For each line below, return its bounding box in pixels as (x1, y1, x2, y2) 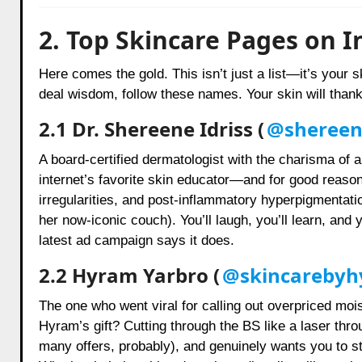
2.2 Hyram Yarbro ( (38, 261, 220, 288)
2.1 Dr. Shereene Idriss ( (38, 115, 264, 142)
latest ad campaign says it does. (38, 232, 234, 248)
